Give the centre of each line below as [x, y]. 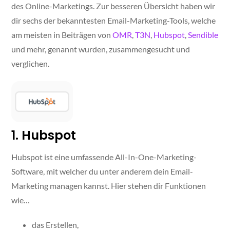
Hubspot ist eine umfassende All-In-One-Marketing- [104, 157]
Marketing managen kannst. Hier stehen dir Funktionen [109, 186]
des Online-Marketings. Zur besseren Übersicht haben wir [113, 6]
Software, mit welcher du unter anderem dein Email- [102, 171]
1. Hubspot [44, 136]
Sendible [203, 35]
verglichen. [31, 64]
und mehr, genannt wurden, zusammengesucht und [101, 49]
